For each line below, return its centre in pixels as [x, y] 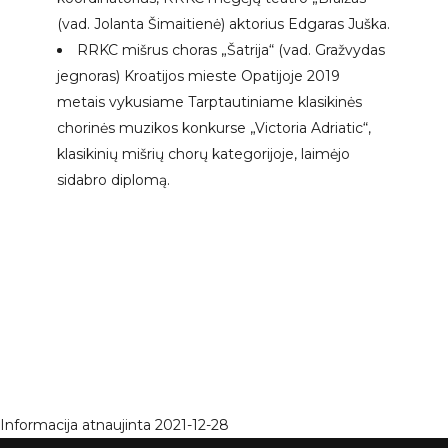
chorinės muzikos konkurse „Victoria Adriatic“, [214, 128]
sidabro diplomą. [114, 180]
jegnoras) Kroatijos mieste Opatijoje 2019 [199, 76]
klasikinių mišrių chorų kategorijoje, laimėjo [204, 154]
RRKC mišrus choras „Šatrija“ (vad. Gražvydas [231, 50]
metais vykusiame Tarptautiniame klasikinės [210, 102]
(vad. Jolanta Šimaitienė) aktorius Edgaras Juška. [224, 24]
